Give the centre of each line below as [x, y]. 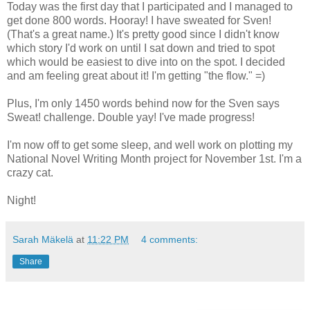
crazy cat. [30, 173]
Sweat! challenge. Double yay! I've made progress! [131, 118]
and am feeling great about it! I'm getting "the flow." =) [136, 76]
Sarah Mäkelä [43, 240]
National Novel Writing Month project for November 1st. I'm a [154, 159]
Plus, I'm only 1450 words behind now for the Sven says [143, 104]
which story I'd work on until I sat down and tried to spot [141, 48]
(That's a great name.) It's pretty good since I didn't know [143, 35]
